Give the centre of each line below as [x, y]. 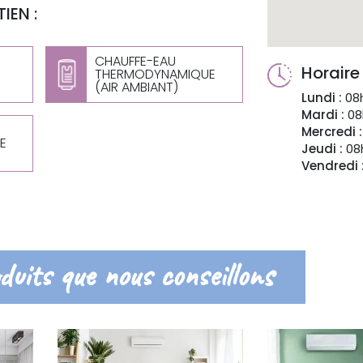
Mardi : [322, 115]
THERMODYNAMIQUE [156, 74]
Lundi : [321, 98]
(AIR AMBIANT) [137, 87]
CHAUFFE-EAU [136, 61]
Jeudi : [322, 149]
